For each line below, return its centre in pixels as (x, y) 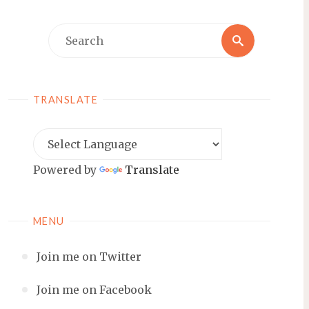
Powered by (66, 170)
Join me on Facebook (94, 289)
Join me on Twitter (89, 256)
